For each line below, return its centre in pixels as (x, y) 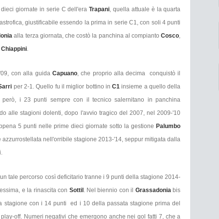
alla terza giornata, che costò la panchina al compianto (88, 36)
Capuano (65, 74)
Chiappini (14, 49)
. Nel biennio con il (109, 190)
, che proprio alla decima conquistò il (129, 74)
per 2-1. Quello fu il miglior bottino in (61, 87)
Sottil (76, 190)
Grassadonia (153, 190)
